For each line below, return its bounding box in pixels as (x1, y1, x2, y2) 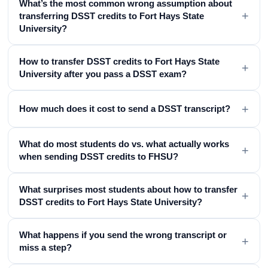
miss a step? (19, 242, 72, 252)
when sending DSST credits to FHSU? (19, 151, 179, 162)
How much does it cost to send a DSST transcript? (19, 103, 231, 114)
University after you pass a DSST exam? (19, 68, 187, 79)
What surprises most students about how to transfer (19, 184, 238, 194)
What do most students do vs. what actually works (19, 138, 230, 149)
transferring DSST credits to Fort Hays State (19, 10, 205, 21)
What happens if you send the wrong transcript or (19, 229, 227, 240)
